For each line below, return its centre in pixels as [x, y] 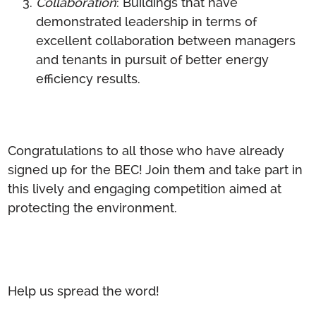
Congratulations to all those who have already [146, 150]
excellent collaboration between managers [166, 40]
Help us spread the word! [84, 291]
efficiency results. [89, 78]
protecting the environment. [93, 207]
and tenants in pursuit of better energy [153, 59]
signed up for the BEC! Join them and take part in [156, 169]
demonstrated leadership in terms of [147, 21]
